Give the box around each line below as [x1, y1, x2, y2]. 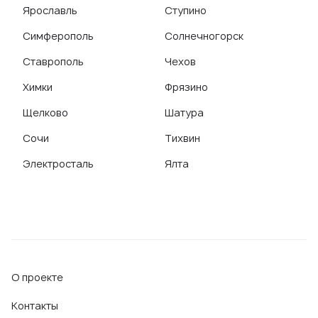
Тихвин [165, 131, 200, 145]
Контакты [11, 299, 58, 312]
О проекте [11, 270, 63, 284]
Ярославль [23, 4, 77, 17]
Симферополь [23, 29, 94, 43]
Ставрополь [23, 55, 84, 68]
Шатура [165, 106, 204, 119]
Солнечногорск [165, 29, 243, 43]
